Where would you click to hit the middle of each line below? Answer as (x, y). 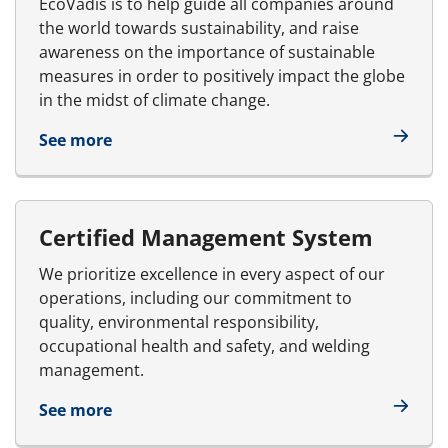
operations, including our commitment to (195, 297)
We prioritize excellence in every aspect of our (212, 273)
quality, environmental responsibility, (179, 321)
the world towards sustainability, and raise (199, 27)
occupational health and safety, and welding (204, 345)
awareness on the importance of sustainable (207, 51)
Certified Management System (206, 236)
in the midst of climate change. (154, 99)
